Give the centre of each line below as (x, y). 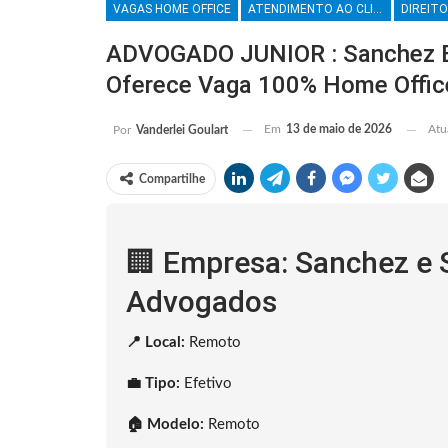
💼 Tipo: (153, 384)
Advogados (201, 302)
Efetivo (206, 384)
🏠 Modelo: (165, 425)
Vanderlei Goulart (182, 130)
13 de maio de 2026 (339, 129)
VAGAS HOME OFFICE (172, 9)
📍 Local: (155, 343)
